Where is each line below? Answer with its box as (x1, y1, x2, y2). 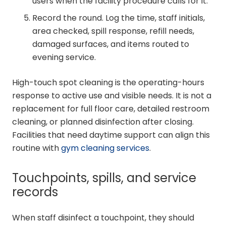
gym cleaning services (61, 142, 149, 154)
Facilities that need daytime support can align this (12, 129, 210, 141)
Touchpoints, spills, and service (12, 169, 196, 186)
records (12, 183, 58, 200)
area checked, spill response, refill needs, (32, 25, 194, 37)
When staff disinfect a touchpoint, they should (12, 211, 194, 223)
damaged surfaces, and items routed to (32, 38, 189, 50)
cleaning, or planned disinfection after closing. (12, 116, 194, 128)
